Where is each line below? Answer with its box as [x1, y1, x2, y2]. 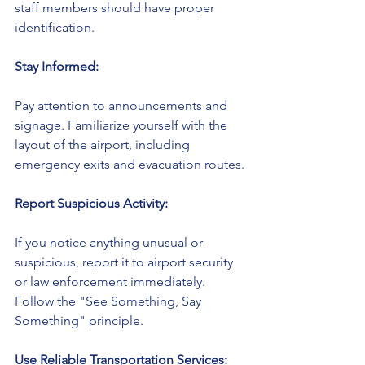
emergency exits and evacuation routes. [15, 156, 244, 173]
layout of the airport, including [15, 137, 193, 153]
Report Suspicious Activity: [15, 196, 168, 212]
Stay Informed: [15, 59, 99, 75]
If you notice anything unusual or [15, 235, 206, 251]
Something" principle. [15, 313, 143, 329]
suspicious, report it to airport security [15, 254, 236, 270]
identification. [15, 20, 95, 36]
